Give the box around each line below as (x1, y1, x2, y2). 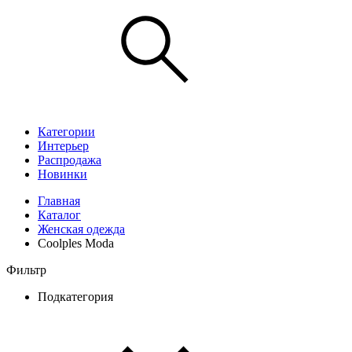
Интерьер (38, 138, 89, 152)
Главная (38, 193, 80, 207)
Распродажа (38, 152, 101, 167)
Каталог (38, 207, 81, 222)
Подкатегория (38, 289, 113, 303)
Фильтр (6, 262, 46, 277)
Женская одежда (38, 222, 125, 236)
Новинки (38, 167, 87, 181)
